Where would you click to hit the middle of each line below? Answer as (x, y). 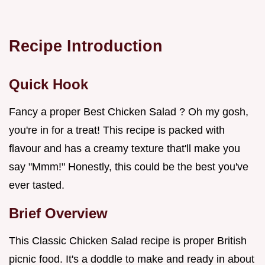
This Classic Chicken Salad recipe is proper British (128, 241)
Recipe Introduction (86, 46)
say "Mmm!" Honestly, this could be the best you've (129, 167)
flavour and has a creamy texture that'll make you (125, 149)
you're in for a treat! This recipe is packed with (117, 130)
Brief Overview (58, 214)
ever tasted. (37, 185)
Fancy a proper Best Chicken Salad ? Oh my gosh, (129, 112)
